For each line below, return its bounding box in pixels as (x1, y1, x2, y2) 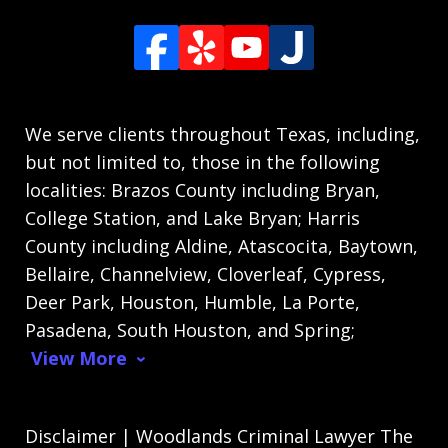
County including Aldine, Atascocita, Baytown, (25, 233, 418, 258)
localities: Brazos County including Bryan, (25, 177, 380, 202)
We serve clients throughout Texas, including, (25, 121, 420, 146)
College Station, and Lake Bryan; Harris (25, 205, 360, 230)
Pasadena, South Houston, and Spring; (25, 317, 355, 342)
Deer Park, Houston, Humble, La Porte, (25, 289, 360, 314)
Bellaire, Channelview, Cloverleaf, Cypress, (25, 261, 386, 286)
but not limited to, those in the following (25, 149, 380, 174)
